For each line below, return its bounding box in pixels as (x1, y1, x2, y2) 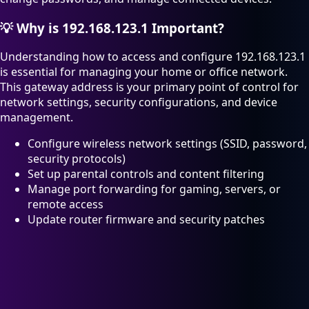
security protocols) (28, 151, 126, 167)
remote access (28, 197, 103, 212)
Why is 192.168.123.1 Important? (13, 19, 224, 37)
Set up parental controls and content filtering (28, 166, 264, 182)
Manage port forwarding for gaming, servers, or (28, 181, 281, 197)
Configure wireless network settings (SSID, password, (28, 136, 307, 152)
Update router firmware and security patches (28, 212, 265, 228)
